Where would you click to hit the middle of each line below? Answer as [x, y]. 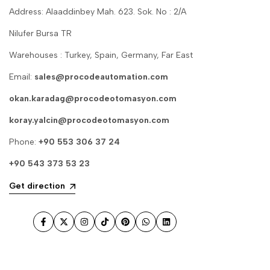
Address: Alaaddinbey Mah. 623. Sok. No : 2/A [98, 12]
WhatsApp [166, 227]
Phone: [24, 142]
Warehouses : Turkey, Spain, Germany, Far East [101, 55]
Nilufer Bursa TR [40, 34]
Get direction [37, 186]
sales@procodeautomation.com [101, 77]
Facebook [62, 227]
